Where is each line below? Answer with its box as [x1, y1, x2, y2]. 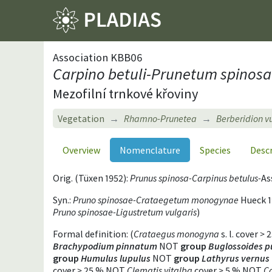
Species [200, 143, 231, 156]
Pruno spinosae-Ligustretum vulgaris [53, 205, 197, 218]
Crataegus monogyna [134, 227, 219, 240]
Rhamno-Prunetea [124, 112, 197, 124]
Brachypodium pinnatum [53, 239, 157, 252]
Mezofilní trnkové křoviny [53, 84, 198, 102]
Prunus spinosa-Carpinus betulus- [130, 171, 261, 184]
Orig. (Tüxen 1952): [53, 171, 130, 184]
